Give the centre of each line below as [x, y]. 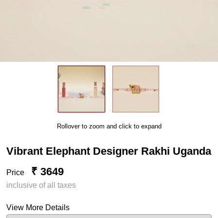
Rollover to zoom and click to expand [109, 126]
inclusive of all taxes [41, 185]
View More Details [38, 207]
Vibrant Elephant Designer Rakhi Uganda [109, 151]
